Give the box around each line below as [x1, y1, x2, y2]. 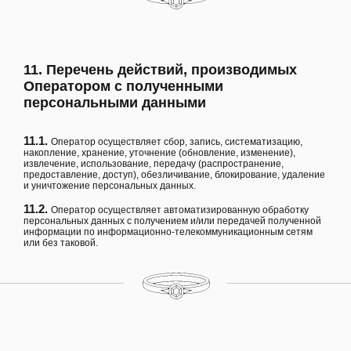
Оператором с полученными [24, 78, 223, 94]
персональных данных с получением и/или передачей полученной [24, 215, 321, 226]
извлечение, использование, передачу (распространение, [24, 157, 284, 169]
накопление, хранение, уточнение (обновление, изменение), [24, 147, 295, 158]
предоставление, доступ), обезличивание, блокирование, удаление [24, 168, 325, 180]
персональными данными [24, 94, 206, 110]
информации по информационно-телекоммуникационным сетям [24, 226, 313, 237]
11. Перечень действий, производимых [24, 61, 297, 78]
